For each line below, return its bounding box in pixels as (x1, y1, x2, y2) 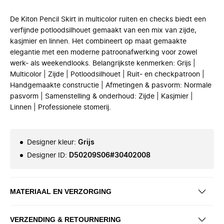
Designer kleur (27, 139, 74, 146)
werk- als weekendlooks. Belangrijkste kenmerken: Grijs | (10, 60, 195, 67)
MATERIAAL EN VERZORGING (10, 187, 111, 195)
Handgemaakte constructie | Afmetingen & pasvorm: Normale (10, 82, 211, 89)
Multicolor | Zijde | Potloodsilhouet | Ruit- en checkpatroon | (10, 71, 204, 78)
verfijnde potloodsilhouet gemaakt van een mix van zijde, (10, 27, 196, 34)
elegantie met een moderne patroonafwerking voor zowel (10, 49, 197, 56)
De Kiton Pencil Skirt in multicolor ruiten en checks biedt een (10, 16, 206, 23)
